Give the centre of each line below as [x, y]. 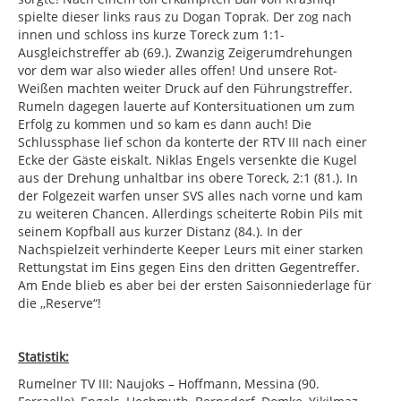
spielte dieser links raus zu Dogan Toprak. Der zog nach [185, 17]
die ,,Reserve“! [60, 303]
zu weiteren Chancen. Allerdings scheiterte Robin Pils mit [190, 214]
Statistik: [43, 357]
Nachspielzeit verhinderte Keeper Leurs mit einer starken [191, 250]
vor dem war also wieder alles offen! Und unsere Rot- [178, 71]
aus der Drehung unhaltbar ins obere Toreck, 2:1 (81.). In [188, 178]
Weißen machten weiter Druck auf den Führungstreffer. [185, 89]
